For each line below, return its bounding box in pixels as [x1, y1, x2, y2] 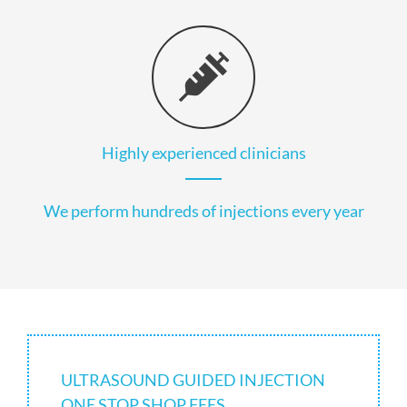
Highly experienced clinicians [101, 142, 306, 163]
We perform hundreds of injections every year [43, 200, 364, 221]
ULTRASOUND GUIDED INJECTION [61, 369, 325, 390]
